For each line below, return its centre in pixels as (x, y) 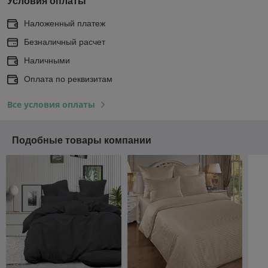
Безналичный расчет (65, 42)
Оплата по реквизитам (68, 79)
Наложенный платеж (65, 23)
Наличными (47, 60)
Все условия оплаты (51, 104)
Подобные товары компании (82, 140)
